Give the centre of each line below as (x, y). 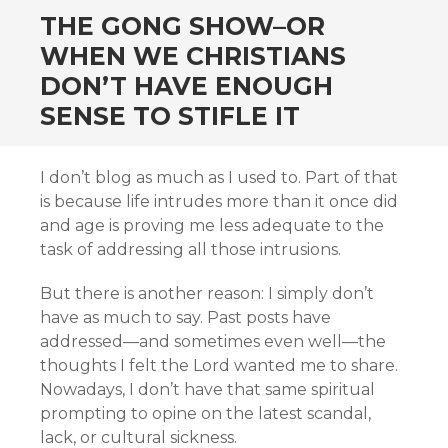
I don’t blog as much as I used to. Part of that (219, 177)
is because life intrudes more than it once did (219, 201)
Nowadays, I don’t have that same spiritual (207, 389)
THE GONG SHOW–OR (182, 26)
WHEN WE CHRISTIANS (193, 56)
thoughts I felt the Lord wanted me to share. (219, 365)
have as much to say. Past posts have (185, 317)
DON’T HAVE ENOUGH (186, 86)
